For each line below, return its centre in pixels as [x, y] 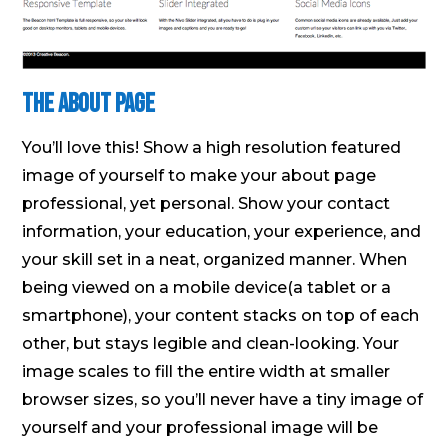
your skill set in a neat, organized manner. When [215, 260]
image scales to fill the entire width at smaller [206, 372]
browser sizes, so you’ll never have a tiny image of [223, 400]
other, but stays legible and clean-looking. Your [211, 344]
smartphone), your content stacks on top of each [221, 316]
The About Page [89, 105]
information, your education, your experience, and [222, 232]
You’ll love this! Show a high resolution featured [212, 148]
